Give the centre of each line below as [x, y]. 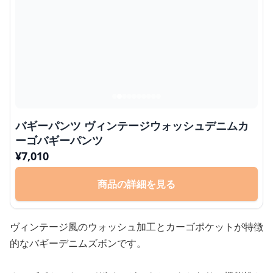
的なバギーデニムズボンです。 [78, 243]
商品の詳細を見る [136, 184]
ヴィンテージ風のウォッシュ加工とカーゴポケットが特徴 [136, 227]
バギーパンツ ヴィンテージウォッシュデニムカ [132, 126]
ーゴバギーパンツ [59, 140]
